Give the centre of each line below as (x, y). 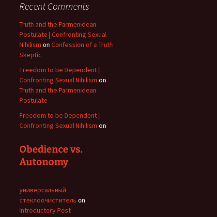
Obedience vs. (51, 149)
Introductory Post (45, 210)
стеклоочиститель (48, 200)
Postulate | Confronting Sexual (63, 34)
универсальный (43, 190)
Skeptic (31, 55)
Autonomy (44, 162)
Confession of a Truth (82, 45)
